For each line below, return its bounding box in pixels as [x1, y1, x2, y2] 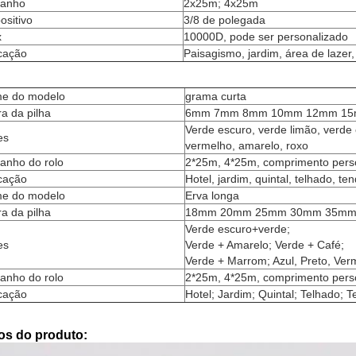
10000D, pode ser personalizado [184, 30, 348, 43]
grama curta [185, 90, 246, 103]
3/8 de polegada [184, 14, 265, 26]
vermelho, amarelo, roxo [185, 139, 308, 152]
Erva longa [185, 189, 239, 202]
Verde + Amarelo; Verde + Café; [185, 238, 344, 251]
